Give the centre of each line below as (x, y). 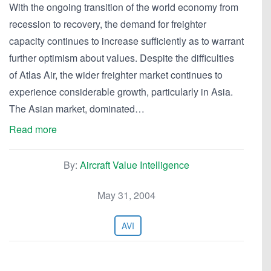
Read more (33, 129)
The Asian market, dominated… (77, 109)
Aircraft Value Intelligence (135, 165)
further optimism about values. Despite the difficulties (122, 58)
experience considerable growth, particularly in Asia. (121, 92)
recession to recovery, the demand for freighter (108, 24)
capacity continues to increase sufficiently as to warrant (126, 41)
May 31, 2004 (126, 195)
